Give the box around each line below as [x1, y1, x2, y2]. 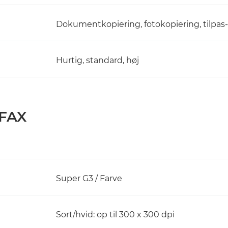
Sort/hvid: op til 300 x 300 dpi [56, 210, 175, 219]
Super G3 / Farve [56, 174, 122, 183]
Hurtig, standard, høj [56, 55, 139, 65]
